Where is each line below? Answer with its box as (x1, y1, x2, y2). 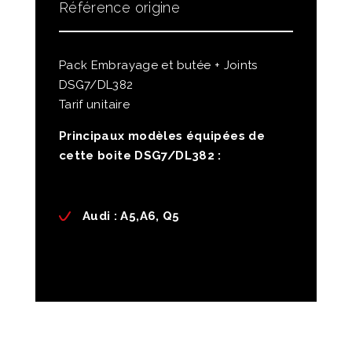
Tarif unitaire (58, 97, 130, 112)
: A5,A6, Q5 (110, 209, 180, 224)
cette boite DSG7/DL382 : (58, 148, 222, 163)
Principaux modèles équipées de (58, 129, 266, 144)
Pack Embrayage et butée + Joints (58, 58, 258, 73)
